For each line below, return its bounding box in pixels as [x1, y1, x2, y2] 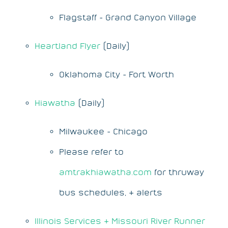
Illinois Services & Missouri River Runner [35, 216, 205, 225]
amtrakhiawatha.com [59, 167, 152, 177]
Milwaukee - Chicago [59, 126, 148, 136]
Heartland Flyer [35, 41, 100, 50]
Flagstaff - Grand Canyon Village [59, 12, 196, 22]
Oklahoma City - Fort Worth [59, 69, 174, 79]
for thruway [152, 167, 204, 177]
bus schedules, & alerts [59, 187, 162, 197]
